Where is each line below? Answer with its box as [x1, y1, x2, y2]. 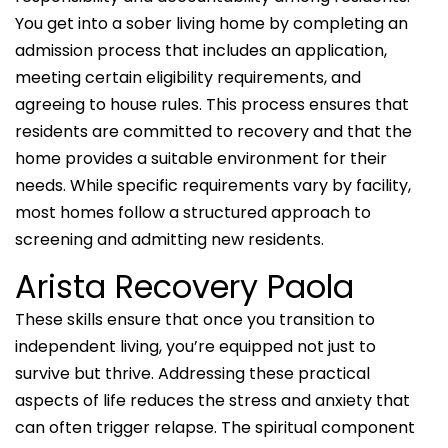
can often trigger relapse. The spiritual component [15, 415, 415, 439]
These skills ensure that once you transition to [15, 307, 375, 331]
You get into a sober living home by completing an [15, 11, 408, 35]
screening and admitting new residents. [15, 227, 324, 251]
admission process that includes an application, [15, 38, 387, 62]
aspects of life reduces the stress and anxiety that [15, 388, 410, 412]
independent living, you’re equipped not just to [15, 334, 376, 358]
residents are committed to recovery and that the [15, 119, 412, 143]
